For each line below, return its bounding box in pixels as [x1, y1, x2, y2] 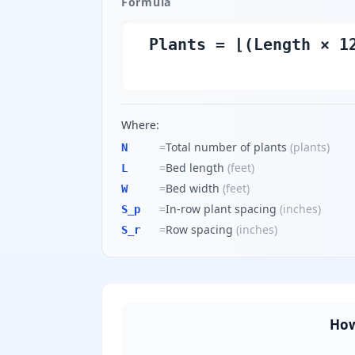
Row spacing [166, 222, 233, 237]
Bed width [166, 181, 219, 196]
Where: [121, 117, 159, 132]
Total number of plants [166, 139, 287, 155]
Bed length [166, 160, 224, 175]
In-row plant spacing [166, 201, 277, 216]
